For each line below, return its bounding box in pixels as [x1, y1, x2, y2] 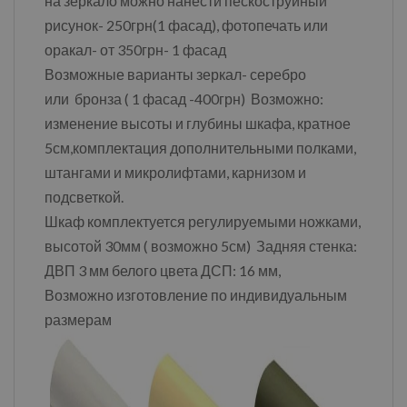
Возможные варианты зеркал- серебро [45, 65, 306, 83]
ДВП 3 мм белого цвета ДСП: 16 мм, [45, 261, 281, 279]
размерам [45, 310, 112, 328]
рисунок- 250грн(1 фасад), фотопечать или [45, 15, 328, 34]
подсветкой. [45, 187, 124, 205]
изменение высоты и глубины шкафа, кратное [45, 114, 351, 132]
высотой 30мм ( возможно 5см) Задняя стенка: [45, 236, 357, 254]
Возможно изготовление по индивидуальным [45, 285, 347, 303]
